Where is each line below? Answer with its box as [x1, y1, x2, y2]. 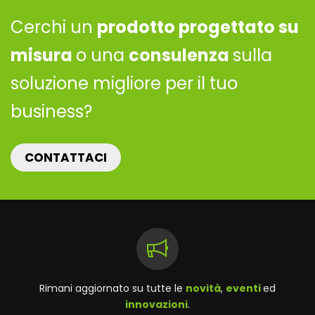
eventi [226, 281, 263, 295]
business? [11, 99, 92, 123]
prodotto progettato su [97, 15, 299, 39]
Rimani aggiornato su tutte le [39, 281, 186, 295]
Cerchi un [11, 15, 97, 39]
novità [186, 281, 221, 295]
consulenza [129, 43, 233, 67]
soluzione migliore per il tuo [11, 71, 238, 95]
